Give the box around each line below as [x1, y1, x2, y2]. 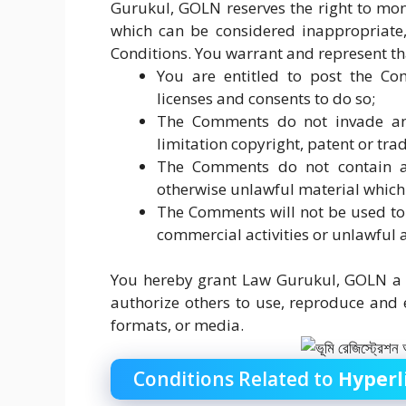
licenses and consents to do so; [157, 87, 375, 109]
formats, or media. [111, 314, 244, 335]
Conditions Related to [133, 366, 338, 391]
